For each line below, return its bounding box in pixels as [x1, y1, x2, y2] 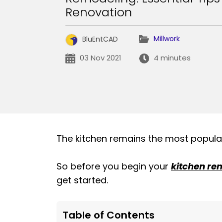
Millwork [153, 34, 180, 44]
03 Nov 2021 [77, 53, 121, 63]
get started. [56, 174, 108, 187]
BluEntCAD [82, 34, 118, 45]
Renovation [65, 4, 132, 21]
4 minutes [151, 53, 191, 63]
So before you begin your [56, 160, 171, 173]
